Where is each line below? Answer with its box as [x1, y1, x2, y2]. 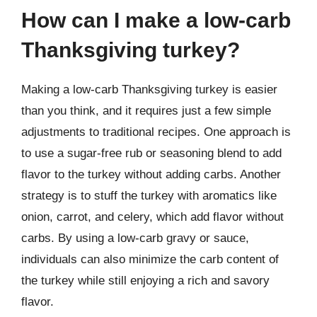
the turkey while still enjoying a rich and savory [21, 274, 270, 287]
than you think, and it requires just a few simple [21, 104, 271, 117]
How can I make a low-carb [21, 8, 291, 32]
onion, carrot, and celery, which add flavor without [21, 210, 284, 224]
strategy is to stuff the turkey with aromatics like [21, 189, 277, 202]
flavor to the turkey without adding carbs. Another [21, 168, 281, 181]
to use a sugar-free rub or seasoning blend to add [21, 146, 282, 160]
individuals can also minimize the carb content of [21, 253, 279, 266]
